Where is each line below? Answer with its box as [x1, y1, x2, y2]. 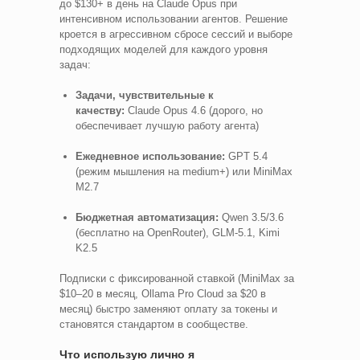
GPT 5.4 [225, 149, 268, 162]
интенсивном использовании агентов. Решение [59, 12, 288, 25]
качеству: [76, 104, 125, 117]
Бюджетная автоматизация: [76, 211, 219, 223]
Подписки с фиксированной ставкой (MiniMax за [59, 272, 294, 284]
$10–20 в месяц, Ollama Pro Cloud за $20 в [59, 287, 266, 300]
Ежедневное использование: [76, 149, 225, 162]
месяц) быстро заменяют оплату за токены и [59, 302, 277, 315]
